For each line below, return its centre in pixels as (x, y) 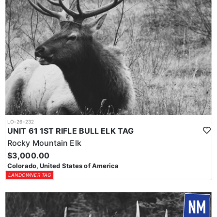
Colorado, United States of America (63, 166)
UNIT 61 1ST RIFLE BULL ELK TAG (70, 131)
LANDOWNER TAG (30, 175)
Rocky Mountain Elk (44, 143)
